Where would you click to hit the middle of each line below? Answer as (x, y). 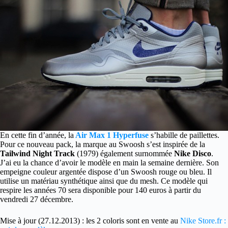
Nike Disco (193, 154)
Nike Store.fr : (203, 221)
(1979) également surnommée (124, 154)
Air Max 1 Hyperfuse (111, 135)
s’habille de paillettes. (184, 135)
